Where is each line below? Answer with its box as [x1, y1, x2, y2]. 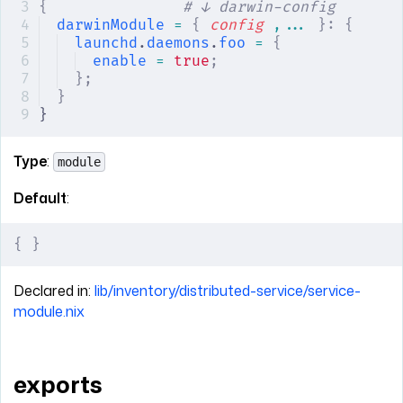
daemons [147, 33, 210, 52]
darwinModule [57, 15, 165, 34]
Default [13, 187, 67, 208]
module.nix [13, 300, 85, 321]
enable [93, 51, 147, 70]
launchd [75, 33, 138, 52]
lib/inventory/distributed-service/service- [94, 280, 361, 300]
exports [13, 368, 103, 401]
